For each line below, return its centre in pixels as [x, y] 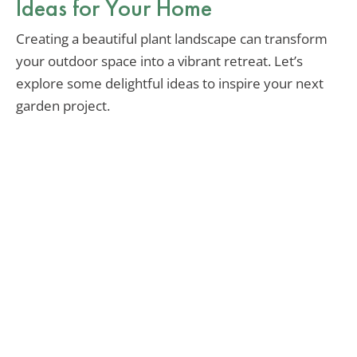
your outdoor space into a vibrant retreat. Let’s [159, 61]
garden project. [63, 106]
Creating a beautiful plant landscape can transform [172, 39]
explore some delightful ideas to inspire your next [170, 84]
